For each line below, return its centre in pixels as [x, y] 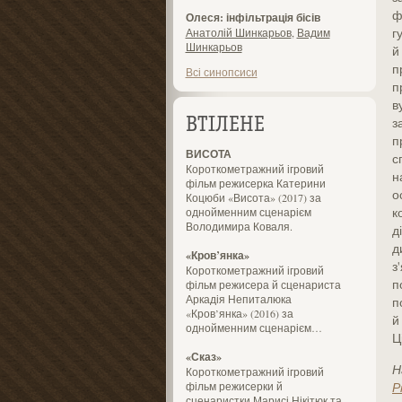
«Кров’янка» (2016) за [239, 313]
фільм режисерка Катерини [255, 183]
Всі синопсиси [221, 72]
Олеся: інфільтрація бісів [253, 17]
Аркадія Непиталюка [238, 299]
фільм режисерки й [234, 386]
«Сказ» [203, 357]
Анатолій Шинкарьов [238, 32]
